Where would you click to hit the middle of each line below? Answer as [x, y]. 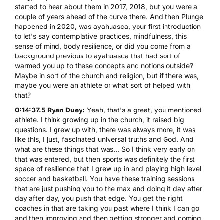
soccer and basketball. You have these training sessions [105, 178]
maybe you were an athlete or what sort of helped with [102, 85]
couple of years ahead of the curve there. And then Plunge [109, 16]
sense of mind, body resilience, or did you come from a [103, 46]
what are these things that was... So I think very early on [105, 149]
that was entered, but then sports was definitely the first [105, 159]
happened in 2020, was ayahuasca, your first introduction [108, 26]
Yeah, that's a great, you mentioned [143, 110]
